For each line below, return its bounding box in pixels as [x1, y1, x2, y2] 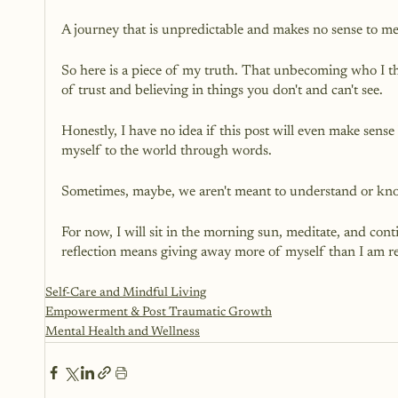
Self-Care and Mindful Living [45, 287, 206, 300]
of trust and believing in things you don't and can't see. [61, 84, 383, 99]
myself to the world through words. [61, 144, 272, 159]
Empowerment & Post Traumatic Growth [45, 306, 272, 320]
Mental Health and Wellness [45, 326, 200, 339]
